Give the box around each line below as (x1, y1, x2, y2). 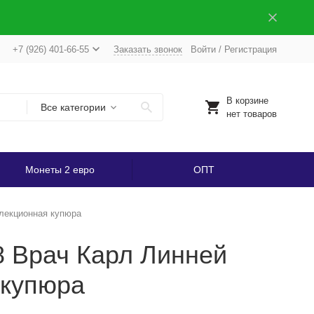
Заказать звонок (113, 43, 182, 55)
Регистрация (224, 43, 277, 55)
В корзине (226, 95, 268, 106)
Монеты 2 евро (25, 164, 95, 175)
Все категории (40, 102, 106, 113)
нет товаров (226, 109, 277, 119)
